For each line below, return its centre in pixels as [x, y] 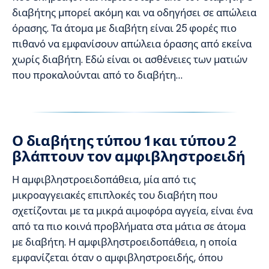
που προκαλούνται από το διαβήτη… [97, 75]
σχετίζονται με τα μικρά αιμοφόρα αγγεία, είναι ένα [132, 210]
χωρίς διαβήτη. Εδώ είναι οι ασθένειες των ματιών [130, 59]
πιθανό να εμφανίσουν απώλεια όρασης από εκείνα [132, 44]
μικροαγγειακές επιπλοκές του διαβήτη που [115, 195]
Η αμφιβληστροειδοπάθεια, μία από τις [104, 179]
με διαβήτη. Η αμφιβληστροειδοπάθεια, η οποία [124, 242]
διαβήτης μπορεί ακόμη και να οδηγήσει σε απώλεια [134, 12]
